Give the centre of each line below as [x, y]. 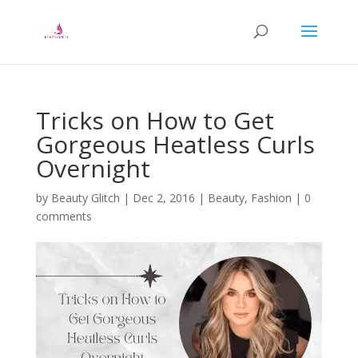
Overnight [93, 168]
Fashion [271, 198]
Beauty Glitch [85, 198]
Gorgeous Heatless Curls [175, 144]
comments [64, 216]
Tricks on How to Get [155, 120]
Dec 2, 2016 [163, 198]
